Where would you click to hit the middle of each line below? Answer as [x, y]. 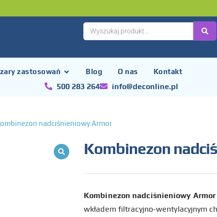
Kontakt [168, 72]
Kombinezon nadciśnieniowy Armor [150, 195]
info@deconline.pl [145, 86]
